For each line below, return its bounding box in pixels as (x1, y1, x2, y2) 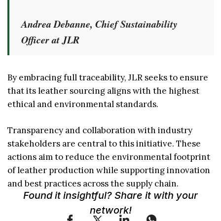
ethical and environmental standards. (7, 99, 158, 110)
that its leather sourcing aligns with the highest (7, 85, 199, 97)
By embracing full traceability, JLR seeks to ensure (7, 72, 208, 83)
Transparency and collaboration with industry (7, 124, 192, 136)
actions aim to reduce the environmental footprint (7, 151, 210, 162)
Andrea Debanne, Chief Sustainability (21, 17, 178, 31)
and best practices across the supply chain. (7, 178, 179, 189)
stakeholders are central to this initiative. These (7, 138, 201, 149)
